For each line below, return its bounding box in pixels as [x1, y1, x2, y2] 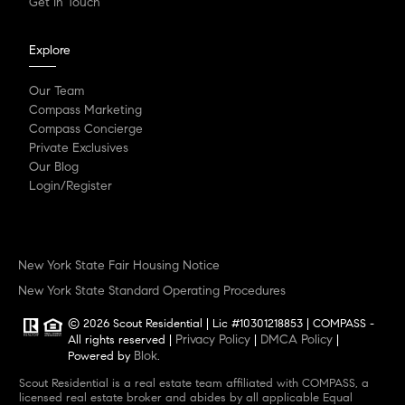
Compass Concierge [29, 120, 143, 137]
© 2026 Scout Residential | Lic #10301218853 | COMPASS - [68, 316, 80, 331]
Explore [29, 42, 71, 58]
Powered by [68, 348, 134, 363]
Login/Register [29, 177, 112, 193]
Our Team [29, 82, 84, 99]
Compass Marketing [29, 101, 142, 118]
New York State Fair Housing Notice [18, 256, 220, 273]
